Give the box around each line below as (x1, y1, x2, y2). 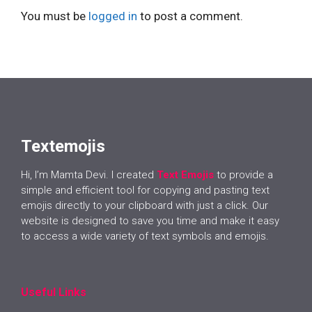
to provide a (217, 168, 273, 181)
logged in (88, 9, 137, 24)
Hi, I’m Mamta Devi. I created (21, 168, 154, 181)
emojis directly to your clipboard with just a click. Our (21, 198, 268, 212)
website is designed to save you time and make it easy (21, 214, 279, 227)
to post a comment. (137, 9, 243, 24)
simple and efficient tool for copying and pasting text (21, 183, 270, 196)
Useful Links (21, 285, 86, 299)
